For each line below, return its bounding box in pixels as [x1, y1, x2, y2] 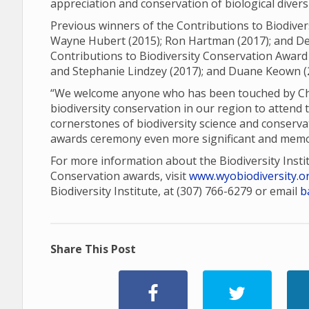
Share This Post [50, 241, 136, 257]
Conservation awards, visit [50, 168, 189, 183]
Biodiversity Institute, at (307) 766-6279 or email [50, 183, 300, 199]
